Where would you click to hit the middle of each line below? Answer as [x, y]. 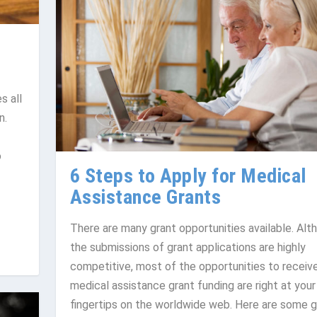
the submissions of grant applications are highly [188, 247]
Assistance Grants [145, 197]
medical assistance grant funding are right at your [192, 285]
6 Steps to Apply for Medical [188, 175]
